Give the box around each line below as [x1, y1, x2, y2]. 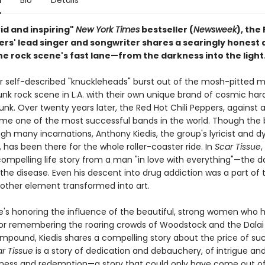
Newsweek [193, 24, 237, 35]
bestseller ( [139, 24, 193, 35]
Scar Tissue [214, 141, 261, 153]
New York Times [75, 24, 140, 35]
